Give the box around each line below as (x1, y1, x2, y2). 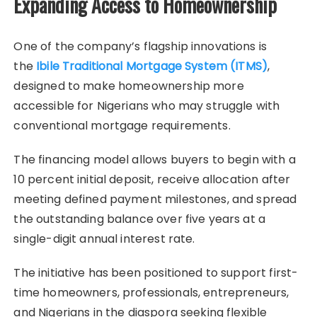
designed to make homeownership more (13, 77, 244, 94)
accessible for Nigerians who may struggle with (13, 97, 280, 114)
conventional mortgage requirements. (13, 117, 231, 134)
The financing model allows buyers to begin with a (13, 151, 296, 168)
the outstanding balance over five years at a (13, 210, 266, 227)
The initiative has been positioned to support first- (13, 264, 299, 281)
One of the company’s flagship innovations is (13, 38, 267, 54)
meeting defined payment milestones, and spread (13, 190, 297, 207)
